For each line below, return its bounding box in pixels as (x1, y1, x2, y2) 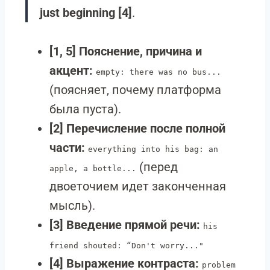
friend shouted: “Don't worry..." (49, 241, 204, 250)
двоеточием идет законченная (49, 179, 226, 193)
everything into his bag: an (88, 145, 218, 154)
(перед (136, 160, 178, 174)
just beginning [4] (40, 5, 132, 20)
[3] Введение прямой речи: (49, 218, 200, 232)
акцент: (49, 63, 93, 78)
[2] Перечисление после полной (49, 121, 225, 136)
